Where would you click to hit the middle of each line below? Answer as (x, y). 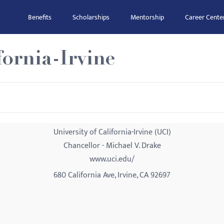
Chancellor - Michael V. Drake (112, 146)
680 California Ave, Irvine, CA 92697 (112, 175)
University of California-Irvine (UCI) (112, 132)
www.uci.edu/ (112, 159)
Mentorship (147, 17)
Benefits (40, 17)
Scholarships (91, 17)
